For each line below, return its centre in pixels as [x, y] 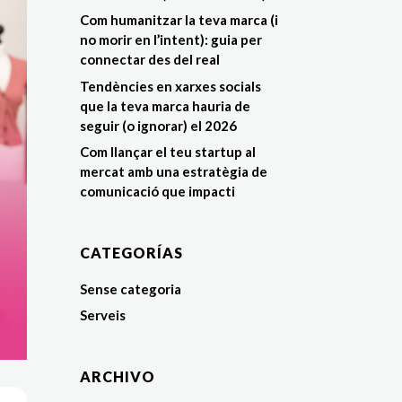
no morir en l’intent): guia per [171, 40]
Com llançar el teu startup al [168, 152]
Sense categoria [131, 288]
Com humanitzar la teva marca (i [179, 20]
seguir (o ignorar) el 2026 [159, 125]
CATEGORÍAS [132, 252]
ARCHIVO [118, 376]
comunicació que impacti [158, 192]
